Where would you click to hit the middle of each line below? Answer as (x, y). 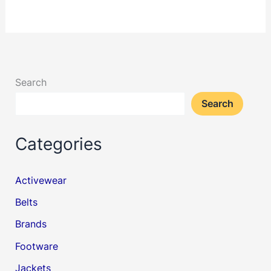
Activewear (41, 180)
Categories (59, 144)
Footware (37, 246)
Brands (31, 224)
